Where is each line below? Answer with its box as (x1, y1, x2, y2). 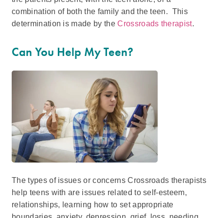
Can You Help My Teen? (12, 44, 133, 59)
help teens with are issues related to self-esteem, (12, 188, 187, 197)
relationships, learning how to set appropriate (12, 200, 174, 209)
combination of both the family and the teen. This (12, 7, 188, 16)
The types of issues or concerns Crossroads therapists (12, 176, 206, 184)
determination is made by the (12, 19, 118, 28)
